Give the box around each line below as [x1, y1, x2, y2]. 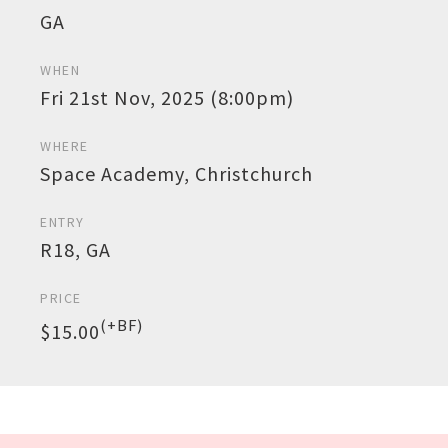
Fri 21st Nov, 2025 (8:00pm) [40, 85, 294, 110]
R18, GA [40, 237, 111, 262]
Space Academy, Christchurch [40, 161, 313, 186]
